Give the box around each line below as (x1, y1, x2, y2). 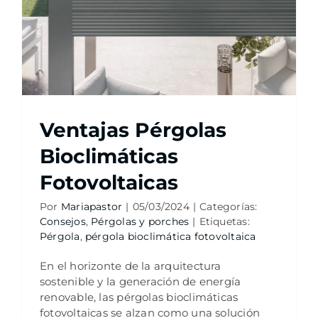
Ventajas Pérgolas (39, 118, 226, 142)
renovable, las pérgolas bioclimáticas (39, 290, 238, 304)
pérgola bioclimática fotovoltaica (85, 230, 256, 243)
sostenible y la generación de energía (39, 275, 241, 288)
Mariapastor (60, 200, 123, 213)
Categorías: (199, 200, 258, 213)
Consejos (39, 215, 86, 228)
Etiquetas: (199, 215, 250, 228)
